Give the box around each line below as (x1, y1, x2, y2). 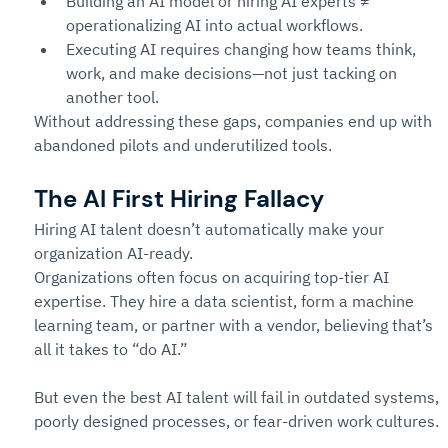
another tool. (66, 87, 159, 107)
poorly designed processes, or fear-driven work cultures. (34, 411, 439, 431)
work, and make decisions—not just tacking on (66, 63, 401, 83)
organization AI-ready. (34, 243, 193, 263)
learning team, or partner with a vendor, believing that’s (34, 315, 437, 335)
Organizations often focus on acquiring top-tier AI (34, 267, 393, 287)
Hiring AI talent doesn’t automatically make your (34, 219, 388, 239)
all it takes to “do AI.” (34, 339, 188, 359)
